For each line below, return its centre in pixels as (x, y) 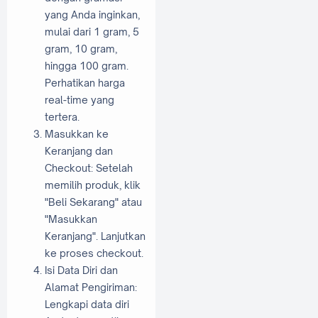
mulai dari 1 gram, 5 (92, 32)
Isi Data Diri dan (81, 270)
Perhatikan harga (85, 83)
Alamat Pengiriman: (91, 287)
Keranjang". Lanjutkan (95, 236)
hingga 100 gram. (87, 66)
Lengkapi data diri (87, 305)
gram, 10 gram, (81, 49)
